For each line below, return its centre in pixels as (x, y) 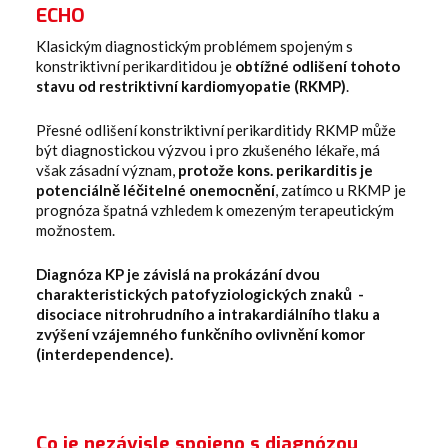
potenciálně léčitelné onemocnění (155, 189)
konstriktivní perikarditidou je (135, 65)
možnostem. (75, 229)
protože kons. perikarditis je (275, 169)
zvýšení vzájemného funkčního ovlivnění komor (200, 333)
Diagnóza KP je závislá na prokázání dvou (178, 273)
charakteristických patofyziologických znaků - (200, 293)
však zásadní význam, (107, 169)
